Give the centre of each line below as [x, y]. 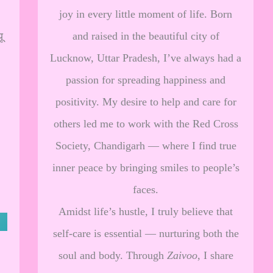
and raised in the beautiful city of [146, 36]
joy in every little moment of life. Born [146, 14]
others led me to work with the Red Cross [146, 124]
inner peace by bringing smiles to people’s [146, 168]
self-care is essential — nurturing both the [146, 233]
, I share [215, 255]
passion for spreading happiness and [146, 80]
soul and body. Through [112, 255]
